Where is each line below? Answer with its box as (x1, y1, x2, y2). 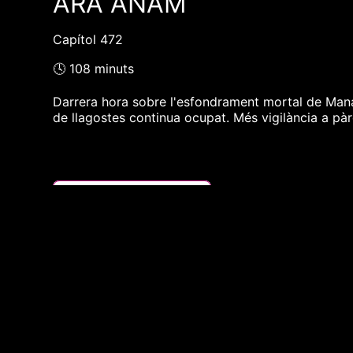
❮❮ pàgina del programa (58, 185, 207, 202)
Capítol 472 (53, 32, 124, 48)
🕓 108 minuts (53, 61, 135, 77)
